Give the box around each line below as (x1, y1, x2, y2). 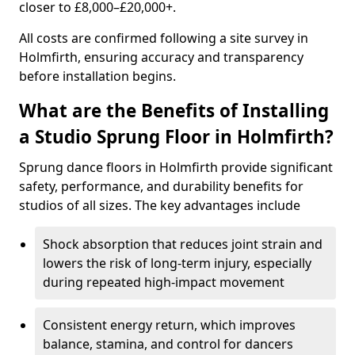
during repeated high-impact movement (43, 273, 284, 291)
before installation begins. (19, 67, 176, 85)
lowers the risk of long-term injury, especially (43, 254, 311, 272)
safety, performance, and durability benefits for (19, 177, 303, 195)
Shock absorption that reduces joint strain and (43, 235, 323, 253)
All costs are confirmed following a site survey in (19, 29, 308, 47)
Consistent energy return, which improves (43, 316, 296, 334)
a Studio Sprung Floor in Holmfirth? (19, 124, 334, 149)
